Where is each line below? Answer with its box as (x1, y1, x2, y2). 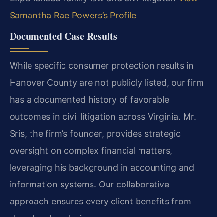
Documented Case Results (10, 29, 117, 44)
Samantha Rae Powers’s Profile (10, 10, 136, 21)
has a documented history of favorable (10, 94, 169, 105)
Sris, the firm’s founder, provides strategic (10, 128, 181, 139)
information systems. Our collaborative (10, 179, 169, 190)
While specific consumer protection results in (10, 61, 194, 71)
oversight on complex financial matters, (10, 145, 172, 156)
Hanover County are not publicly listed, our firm (10, 77, 204, 88)
